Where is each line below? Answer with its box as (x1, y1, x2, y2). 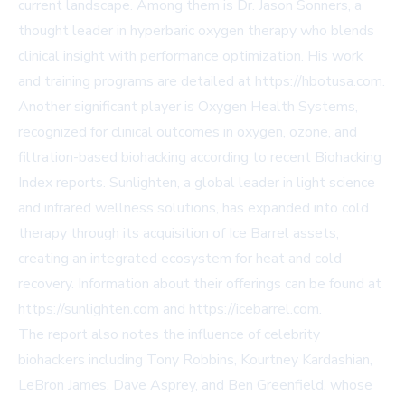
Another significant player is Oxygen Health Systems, (18, 96, 358, 117)
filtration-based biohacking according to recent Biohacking (18, 146, 381, 167)
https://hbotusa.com (255, 71, 382, 91)
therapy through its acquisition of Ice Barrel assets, (18, 222, 339, 243)
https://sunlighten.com (18, 298, 159, 319)
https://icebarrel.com (189, 298, 319, 319)
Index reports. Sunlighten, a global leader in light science (18, 172, 375, 193)
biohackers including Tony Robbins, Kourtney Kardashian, (18, 349, 372, 370)
